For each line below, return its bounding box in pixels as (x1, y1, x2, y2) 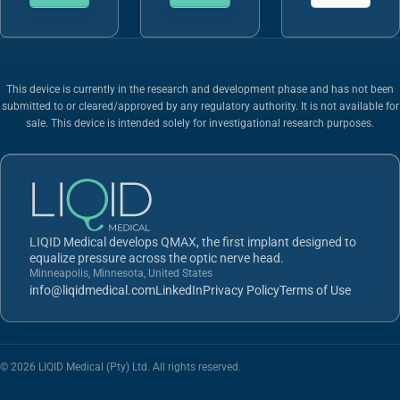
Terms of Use (279, 283, 351, 298)
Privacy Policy (203, 283, 279, 298)
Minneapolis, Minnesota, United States (29, 267, 212, 280)
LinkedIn (155, 283, 203, 298)
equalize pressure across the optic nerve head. (29, 251, 284, 266)
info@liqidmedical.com (29, 283, 155, 298)
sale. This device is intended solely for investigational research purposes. (26, 117, 374, 130)
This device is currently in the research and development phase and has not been (6, 83, 394, 96)
